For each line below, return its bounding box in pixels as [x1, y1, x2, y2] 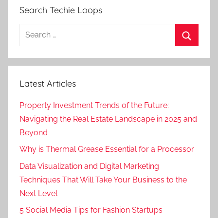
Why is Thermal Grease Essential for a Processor [19, 145, 194, 154]
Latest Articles [19, 77, 76, 89]
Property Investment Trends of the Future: [19, 101, 169, 110]
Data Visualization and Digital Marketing [19, 161, 159, 171]
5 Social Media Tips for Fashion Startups [19, 205, 163, 215]
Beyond [19, 128, 48, 137]
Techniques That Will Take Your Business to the [19, 175, 187, 184]
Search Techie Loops [19, 4, 102, 16]
